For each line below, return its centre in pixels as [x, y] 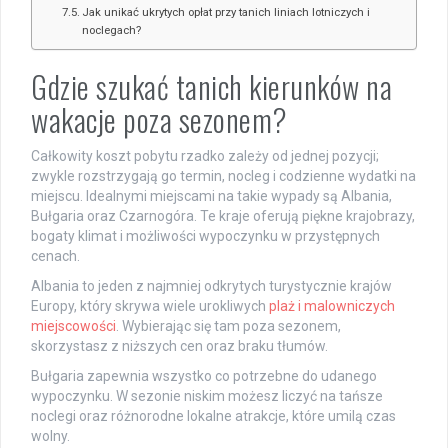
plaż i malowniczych [332, 305]
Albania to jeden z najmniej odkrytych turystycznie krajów [211, 285]
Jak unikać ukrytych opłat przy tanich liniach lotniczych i [226, 11]
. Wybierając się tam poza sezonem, [228, 325]
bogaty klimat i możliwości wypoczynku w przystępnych [205, 235]
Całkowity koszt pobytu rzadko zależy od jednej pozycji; [205, 155]
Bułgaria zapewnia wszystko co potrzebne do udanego [204, 375]
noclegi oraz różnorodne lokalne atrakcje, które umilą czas [213, 415]
